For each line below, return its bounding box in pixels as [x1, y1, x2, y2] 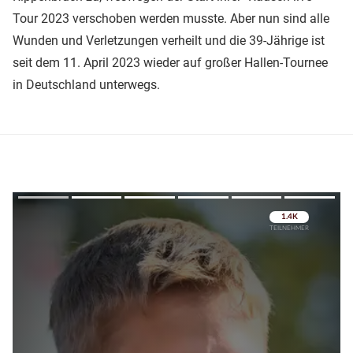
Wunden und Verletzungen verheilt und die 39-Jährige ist [13, 32, 325, 48]
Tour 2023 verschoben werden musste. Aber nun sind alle [13, 10, 329, 26]
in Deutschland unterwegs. [13, 76, 160, 92]
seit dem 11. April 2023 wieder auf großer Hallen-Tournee [13, 54, 328, 70]
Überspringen [251, 232, 316, 247]
